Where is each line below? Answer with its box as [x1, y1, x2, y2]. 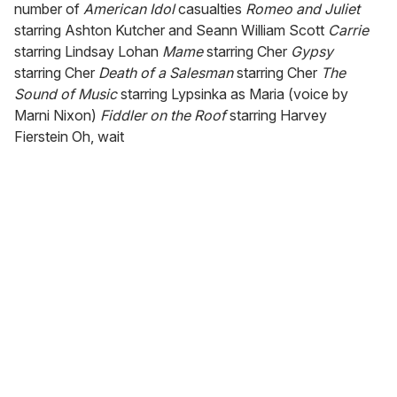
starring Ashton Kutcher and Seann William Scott [14, 21, 328, 40]
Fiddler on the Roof [100, 106, 226, 125]
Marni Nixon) [14, 106, 100, 125]
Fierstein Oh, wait [14, 128, 124, 146]
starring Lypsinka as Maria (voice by [117, 85, 348, 104]
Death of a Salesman [98, 64, 233, 82]
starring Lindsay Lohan [14, 43, 162, 61]
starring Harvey [226, 106, 327, 125]
